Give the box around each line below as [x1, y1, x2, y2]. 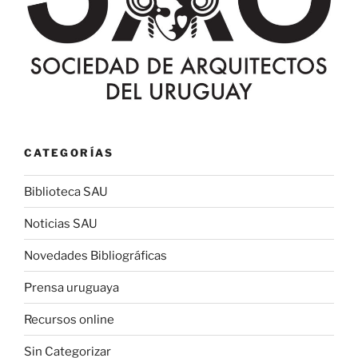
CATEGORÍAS [24, 145, 114, 159]
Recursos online [24, 312, 114, 327]
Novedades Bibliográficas [24, 248, 167, 263]
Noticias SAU [24, 216, 97, 231]
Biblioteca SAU [24, 184, 108, 199]
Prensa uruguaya [24, 280, 119, 295]
